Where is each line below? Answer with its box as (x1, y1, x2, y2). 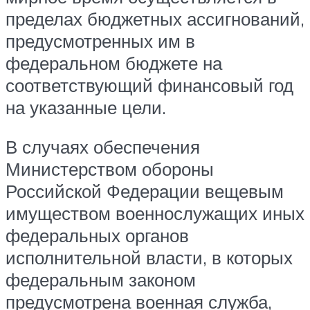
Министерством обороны (6, 158, 214, 181)
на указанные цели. (6, 95, 166, 118)
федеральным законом (6, 268, 196, 291)
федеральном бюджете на (6, 51, 222, 74)
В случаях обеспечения (6, 136, 200, 158)
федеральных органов (6, 224, 189, 247)
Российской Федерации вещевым (6, 180, 284, 203)
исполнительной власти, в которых (6, 246, 293, 269)
